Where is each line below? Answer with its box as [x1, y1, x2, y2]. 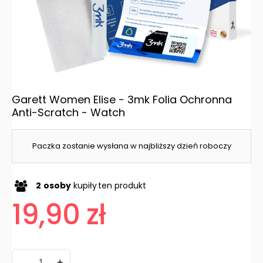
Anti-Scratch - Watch [12, 105, 125, 120]
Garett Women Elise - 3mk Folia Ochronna [12, 92, 232, 107]
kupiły [71, 180, 97, 191]
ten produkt [98, 180, 146, 191]
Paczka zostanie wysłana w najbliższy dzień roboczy [32, 140, 231, 151]
